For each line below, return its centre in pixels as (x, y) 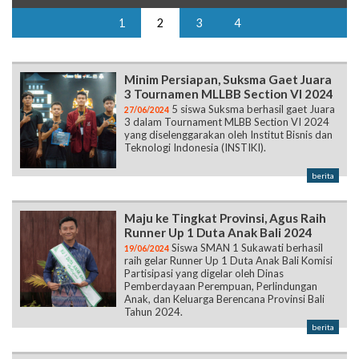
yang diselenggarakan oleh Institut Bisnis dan (228, 135)
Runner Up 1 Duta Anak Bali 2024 (218, 233)
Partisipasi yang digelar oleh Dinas (204, 274)
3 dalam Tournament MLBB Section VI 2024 (227, 122)
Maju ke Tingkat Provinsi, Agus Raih (225, 218)
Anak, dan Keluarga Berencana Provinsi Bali (224, 299)
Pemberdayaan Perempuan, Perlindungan (221, 286)
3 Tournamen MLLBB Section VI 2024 (229, 94)
